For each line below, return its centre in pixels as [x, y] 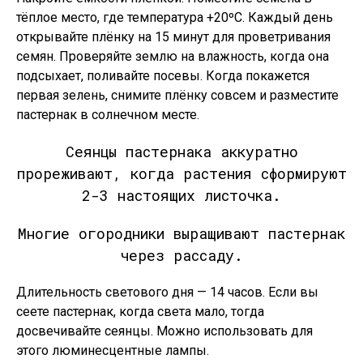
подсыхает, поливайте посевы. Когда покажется [163, 76]
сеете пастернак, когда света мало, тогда [140, 312]
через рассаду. [181, 255]
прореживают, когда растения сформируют [181, 173]
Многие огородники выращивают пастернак [181, 233]
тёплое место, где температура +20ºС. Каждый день [175, 17]
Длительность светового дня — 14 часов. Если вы [167, 292]
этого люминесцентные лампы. [113, 350]
